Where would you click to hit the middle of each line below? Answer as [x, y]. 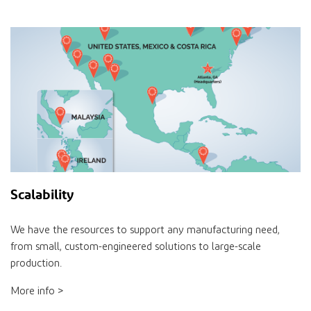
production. [36, 264]
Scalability [44, 194]
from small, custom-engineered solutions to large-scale [136, 247]
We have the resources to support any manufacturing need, [145, 230]
